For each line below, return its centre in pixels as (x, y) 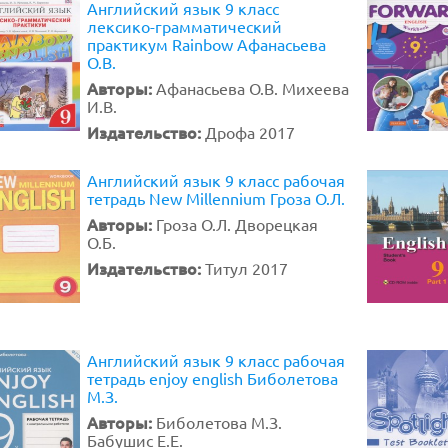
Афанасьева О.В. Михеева (252, 88)
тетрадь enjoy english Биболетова (212, 378)
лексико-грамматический (184, 26)
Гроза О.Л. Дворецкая (237, 224)
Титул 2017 (246, 268)
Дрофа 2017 (250, 132)
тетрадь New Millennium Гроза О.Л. (216, 198)
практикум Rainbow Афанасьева (206, 44)
